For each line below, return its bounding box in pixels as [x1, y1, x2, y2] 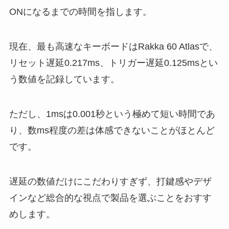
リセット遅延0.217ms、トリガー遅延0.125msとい [9, 57, 218, 68]
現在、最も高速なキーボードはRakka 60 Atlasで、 [9, 41, 218, 52]
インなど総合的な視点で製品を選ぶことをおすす [9, 192, 212, 203]
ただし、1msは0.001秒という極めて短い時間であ [9, 108, 215, 119]
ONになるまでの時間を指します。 [9, 7, 152, 17]
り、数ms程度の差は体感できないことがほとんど [9, 125, 215, 135]
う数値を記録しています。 [9, 74, 120, 84]
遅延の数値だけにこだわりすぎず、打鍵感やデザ [9, 176, 212, 187]
